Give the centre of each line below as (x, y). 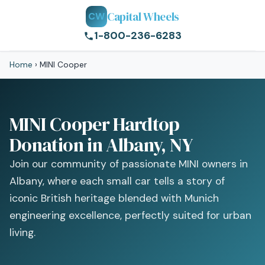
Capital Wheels (143, 16)
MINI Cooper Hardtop (95, 124)
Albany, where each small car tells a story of (117, 181)
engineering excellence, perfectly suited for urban (130, 215)
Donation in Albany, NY (101, 145)
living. (22, 232)
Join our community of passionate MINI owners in (129, 164)
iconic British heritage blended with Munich (114, 198)
